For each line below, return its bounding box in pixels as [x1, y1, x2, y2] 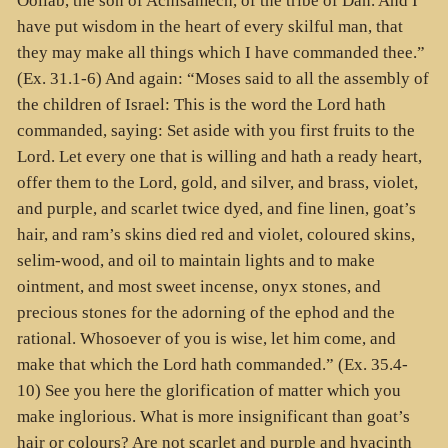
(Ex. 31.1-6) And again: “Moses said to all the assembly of [16, 68, 429, 88]
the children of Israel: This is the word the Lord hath [16, 94, 386, 114]
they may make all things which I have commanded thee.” [16, 42, 425, 62]
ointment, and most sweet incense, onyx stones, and [16, 276, 381, 296]
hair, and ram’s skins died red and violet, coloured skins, [16, 224, 415, 244]
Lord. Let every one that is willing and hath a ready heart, [16, 146, 422, 166]
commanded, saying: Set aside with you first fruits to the [16, 120, 415, 140]
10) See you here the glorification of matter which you [16, 380, 401, 400]
